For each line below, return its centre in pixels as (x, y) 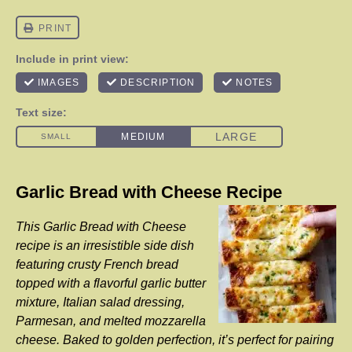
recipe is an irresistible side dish (105, 246)
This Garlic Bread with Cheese (101, 227)
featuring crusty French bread (97, 264)
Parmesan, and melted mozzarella (111, 321)
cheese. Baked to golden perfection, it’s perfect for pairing (175, 340)
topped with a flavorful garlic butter (111, 283)
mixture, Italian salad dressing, (100, 302)
